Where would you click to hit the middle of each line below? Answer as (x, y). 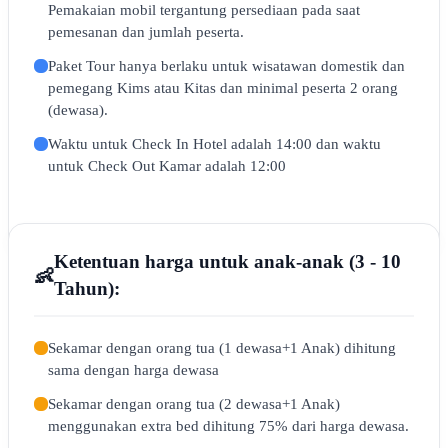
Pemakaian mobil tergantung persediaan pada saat (204, 10)
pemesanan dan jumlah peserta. (146, 32)
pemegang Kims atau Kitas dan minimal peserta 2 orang (223, 88)
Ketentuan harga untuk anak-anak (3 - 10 (227, 262)
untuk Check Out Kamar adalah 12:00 (167, 166)
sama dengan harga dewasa (133, 370)
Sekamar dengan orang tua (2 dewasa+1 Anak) (194, 404)
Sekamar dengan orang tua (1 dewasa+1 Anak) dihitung (222, 348)
